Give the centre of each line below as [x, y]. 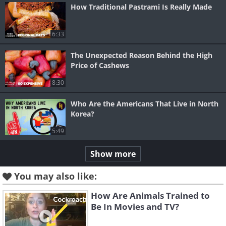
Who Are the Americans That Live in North [145, 104]
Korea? [82, 114]
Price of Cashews [100, 66]
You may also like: [55, 176]
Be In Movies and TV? [135, 207]
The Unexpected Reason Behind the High [142, 55]
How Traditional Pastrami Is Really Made [141, 7]
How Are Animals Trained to [150, 196]
